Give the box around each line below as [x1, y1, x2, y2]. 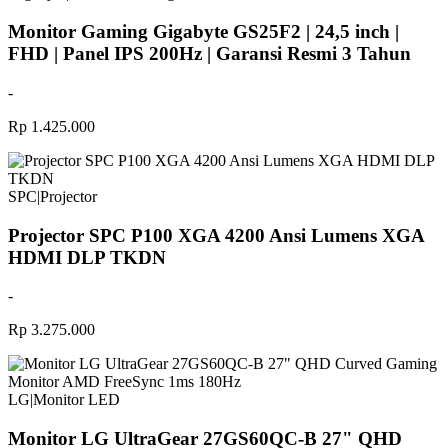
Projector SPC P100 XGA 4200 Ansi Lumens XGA [8, 224, 424, 246]
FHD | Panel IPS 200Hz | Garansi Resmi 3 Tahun [8, 43, 411, 65]
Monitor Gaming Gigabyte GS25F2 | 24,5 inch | [8, 21, 399, 43]
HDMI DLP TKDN [8, 246, 166, 268]
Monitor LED [33, 391, 120, 409]
